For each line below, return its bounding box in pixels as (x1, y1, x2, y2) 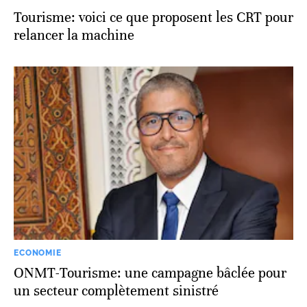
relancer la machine (14, 27, 134, 45)
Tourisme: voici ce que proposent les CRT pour (14, 9, 293, 27)
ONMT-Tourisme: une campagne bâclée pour (14, 265, 286, 282)
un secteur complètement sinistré (14, 282, 219, 300)
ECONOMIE (14, 248, 62, 258)
